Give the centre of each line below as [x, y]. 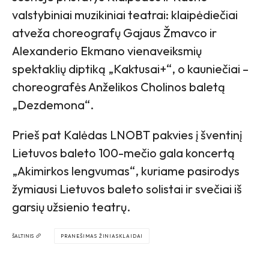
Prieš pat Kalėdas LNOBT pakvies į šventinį [127, 134]
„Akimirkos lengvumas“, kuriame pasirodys [126, 171]
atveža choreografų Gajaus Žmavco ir [114, 32]
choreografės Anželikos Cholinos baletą [119, 86]
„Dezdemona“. [53, 104]
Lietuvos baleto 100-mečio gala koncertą [123, 153]
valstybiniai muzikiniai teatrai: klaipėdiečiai [125, 14]
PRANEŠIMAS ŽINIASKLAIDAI [102, 236]
